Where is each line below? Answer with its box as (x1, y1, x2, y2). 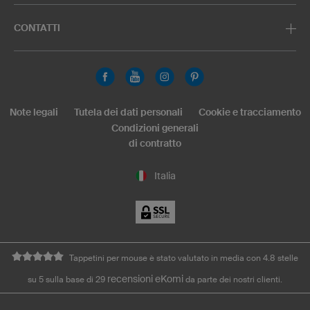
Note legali (9, 106, 58, 118)
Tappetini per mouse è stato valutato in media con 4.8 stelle (69, 253, 298, 263)
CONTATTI (14, 21, 60, 33)
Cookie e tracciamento (198, 106, 301, 118)
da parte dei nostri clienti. (183, 275, 282, 284)
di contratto (129, 137, 181, 149)
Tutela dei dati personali (73, 106, 183, 118)
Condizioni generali (111, 122, 199, 134)
